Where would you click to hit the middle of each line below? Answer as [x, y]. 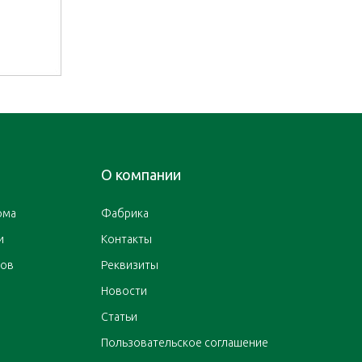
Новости [124, 291]
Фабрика [124, 214]
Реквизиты [129, 265]
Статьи [119, 317]
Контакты [126, 240]
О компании [141, 175]
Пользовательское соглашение [184, 343]
